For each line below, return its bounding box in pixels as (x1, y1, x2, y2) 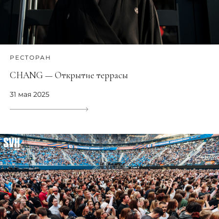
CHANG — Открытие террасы (10, 69, 128, 81)
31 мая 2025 (10, 90, 49, 99)
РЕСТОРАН (10, 54, 51, 62)
